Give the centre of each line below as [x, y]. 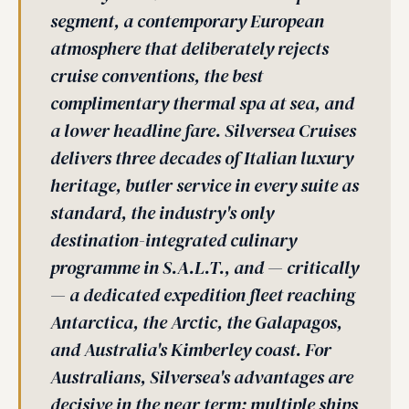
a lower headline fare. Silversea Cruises [203, 131]
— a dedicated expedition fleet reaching [203, 295]
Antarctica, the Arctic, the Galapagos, [196, 322]
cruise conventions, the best [157, 76]
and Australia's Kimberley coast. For [191, 350]
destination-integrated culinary [173, 240]
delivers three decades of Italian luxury [202, 158]
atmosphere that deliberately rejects [189, 48]
